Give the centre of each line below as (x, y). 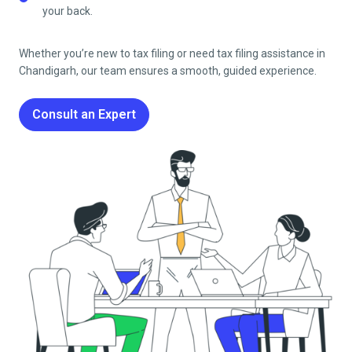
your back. (68, 11)
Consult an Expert (84, 114)
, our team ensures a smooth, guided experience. (196, 70)
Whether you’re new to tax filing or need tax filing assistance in (172, 53)
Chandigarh (48, 70)
